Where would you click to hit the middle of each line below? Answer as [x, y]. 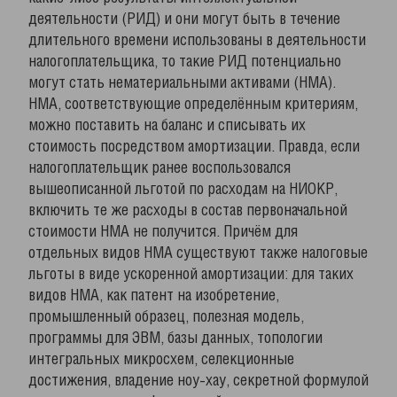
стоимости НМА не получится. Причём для [163, 232]
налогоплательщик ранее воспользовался [160, 168]
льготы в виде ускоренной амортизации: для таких [191, 275]
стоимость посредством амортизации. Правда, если [194, 147]
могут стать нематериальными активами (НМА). [182, 83]
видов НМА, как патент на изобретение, [154, 296]
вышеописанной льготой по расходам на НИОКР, [183, 190]
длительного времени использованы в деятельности [197, 41]
